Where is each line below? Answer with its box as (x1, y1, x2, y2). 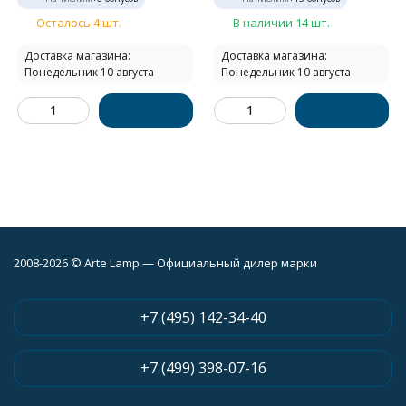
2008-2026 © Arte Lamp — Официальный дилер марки (14, 255, 317, 271)
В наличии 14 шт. (232, 14, 330, 31)
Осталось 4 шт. (36, 14, 121, 31)
